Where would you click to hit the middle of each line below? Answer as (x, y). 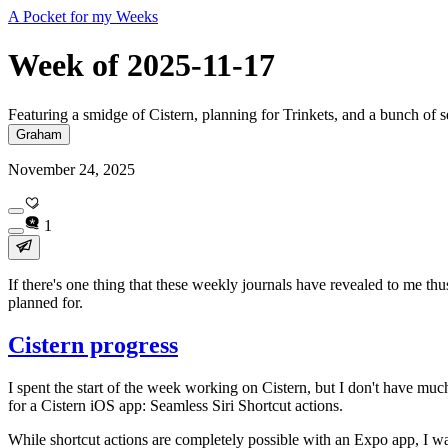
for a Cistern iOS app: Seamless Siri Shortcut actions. (175, 405)
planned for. (45, 302)
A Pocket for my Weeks (83, 16)
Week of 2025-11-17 (141, 65)
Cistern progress (93, 344)
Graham (39, 134)
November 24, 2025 (71, 169)
